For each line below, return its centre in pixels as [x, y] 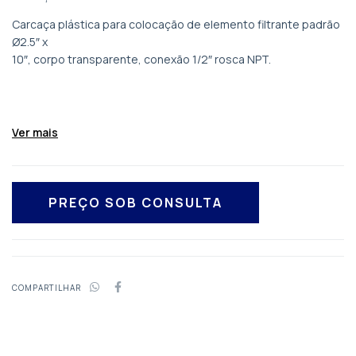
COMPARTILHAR [46, 288]
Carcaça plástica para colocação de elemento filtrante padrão [176, 24]
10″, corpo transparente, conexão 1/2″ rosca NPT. [141, 59]
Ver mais [35, 132]
